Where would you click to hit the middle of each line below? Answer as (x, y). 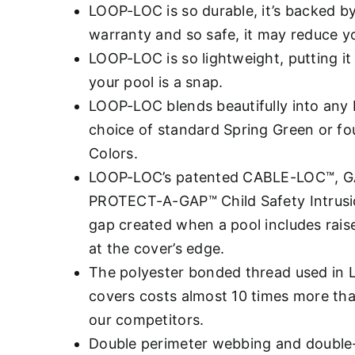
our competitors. (147, 320)
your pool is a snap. (156, 82)
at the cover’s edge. (157, 248)
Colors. (113, 153)
